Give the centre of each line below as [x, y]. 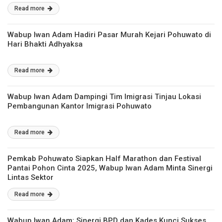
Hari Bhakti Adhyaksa [45, 44]
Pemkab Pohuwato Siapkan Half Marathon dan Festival [104, 159]
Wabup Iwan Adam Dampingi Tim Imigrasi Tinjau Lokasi [104, 97]
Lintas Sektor [30, 177]
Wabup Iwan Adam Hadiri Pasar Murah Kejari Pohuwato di [109, 35]
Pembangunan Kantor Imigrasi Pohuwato [80, 106]
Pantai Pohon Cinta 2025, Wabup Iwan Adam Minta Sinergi [110, 168]
